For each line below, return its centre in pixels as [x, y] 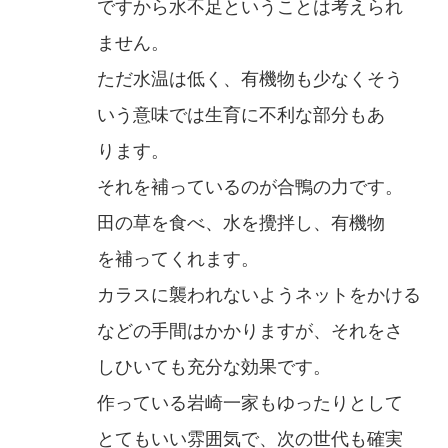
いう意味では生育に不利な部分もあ [241, 115]
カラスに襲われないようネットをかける [259, 295]
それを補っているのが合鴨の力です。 [250, 187]
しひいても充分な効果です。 [214, 367]
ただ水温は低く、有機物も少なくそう [250, 79]
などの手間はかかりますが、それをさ [250, 331]
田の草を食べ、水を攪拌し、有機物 [241, 223]
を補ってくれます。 [178, 259]
